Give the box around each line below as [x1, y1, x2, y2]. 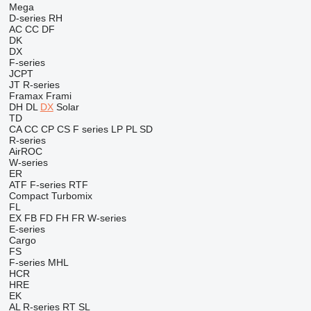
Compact [8, 190, 49, 201]
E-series [8, 224, 45, 235]
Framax [8, 90, 43, 101]
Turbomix [51, 190, 92, 201]
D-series [8, 12, 46, 24]
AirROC [8, 146, 42, 157]
